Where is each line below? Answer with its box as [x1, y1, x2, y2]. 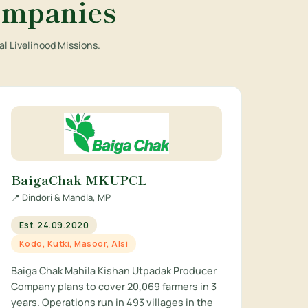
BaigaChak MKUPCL [10, 170, 147, 188]
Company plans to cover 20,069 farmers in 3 [10, 280, 217, 293]
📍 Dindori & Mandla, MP [10, 191, 111, 203]
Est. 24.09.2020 [19, 219, 89, 231]
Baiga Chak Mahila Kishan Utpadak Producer [10, 264, 217, 277]
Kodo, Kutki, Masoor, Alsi [19, 238, 129, 250]
